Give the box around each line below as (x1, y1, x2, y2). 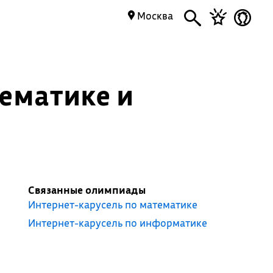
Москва (135, 9, 173, 22)
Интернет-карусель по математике (27, 198, 197, 211)
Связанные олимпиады (27, 183, 146, 196)
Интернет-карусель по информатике (27, 216, 207, 229)
